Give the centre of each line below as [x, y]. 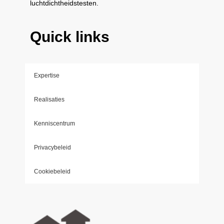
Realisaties [49, 100]
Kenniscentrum [54, 124]
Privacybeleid [52, 148]
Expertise [47, 76]
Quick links [70, 37]
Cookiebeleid [52, 172]
